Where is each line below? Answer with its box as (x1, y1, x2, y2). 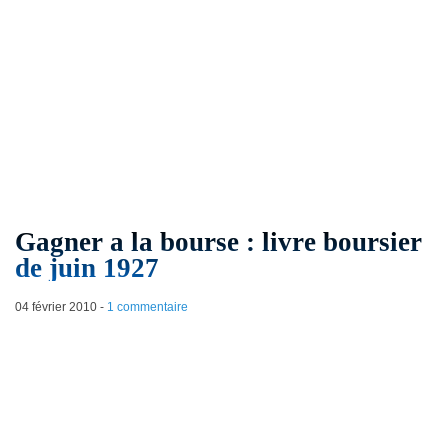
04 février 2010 (14, 300, 97, 315)
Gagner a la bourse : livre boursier (14, 227, 422, 258)
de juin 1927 (14, 253, 159, 284)
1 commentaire (106, 300, 188, 315)
